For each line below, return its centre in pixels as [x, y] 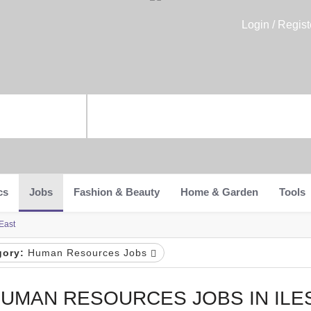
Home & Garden [219, 192]
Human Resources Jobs [87, 253]
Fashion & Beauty [117, 192]
